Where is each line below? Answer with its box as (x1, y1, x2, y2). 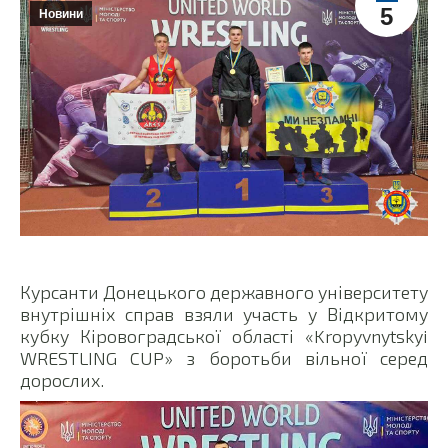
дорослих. (20, 368, 104, 391)
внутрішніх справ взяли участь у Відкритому (20, 302, 428, 325)
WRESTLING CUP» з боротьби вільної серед (20, 346, 428, 369)
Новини (39, 7, 83, 21)
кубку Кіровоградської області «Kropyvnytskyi (20, 324, 428, 347)
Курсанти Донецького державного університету (20, 280, 428, 303)
